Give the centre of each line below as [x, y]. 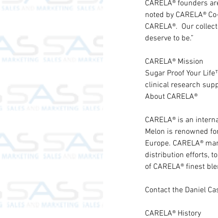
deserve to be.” [169, 38]
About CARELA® [171, 97]
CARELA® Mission [174, 62]
